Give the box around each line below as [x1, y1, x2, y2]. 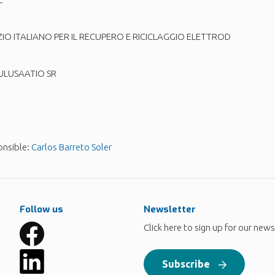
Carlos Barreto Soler [31, 141, 112, 152]
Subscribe [161, 258, 210, 269]
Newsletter [143, 203, 196, 215]
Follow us [20, 203, 64, 215]
